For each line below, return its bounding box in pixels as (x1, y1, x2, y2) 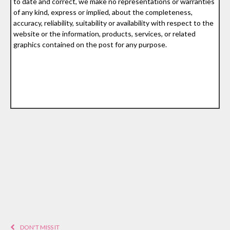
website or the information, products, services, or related (13, 29, 196, 38)
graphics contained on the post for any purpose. (13, 40, 167, 49)
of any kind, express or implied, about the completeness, (13, 7, 193, 16)
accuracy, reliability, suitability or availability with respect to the (13, 18, 214, 27)
